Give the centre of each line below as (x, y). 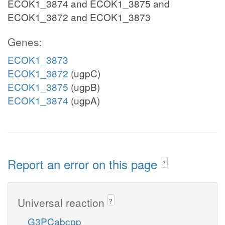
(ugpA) (84, 100)
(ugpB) (84, 87)
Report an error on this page (84, 164)
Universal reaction (63, 202)
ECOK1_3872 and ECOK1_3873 (79, 17)
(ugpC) (84, 73)
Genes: (25, 42)
